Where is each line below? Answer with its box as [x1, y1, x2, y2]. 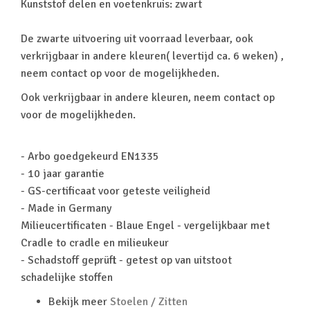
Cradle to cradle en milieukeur [21, 236, 169, 250]
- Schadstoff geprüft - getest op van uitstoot [21, 253, 232, 267]
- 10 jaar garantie [21, 167, 104, 181]
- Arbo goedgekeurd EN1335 [21, 149, 159, 163]
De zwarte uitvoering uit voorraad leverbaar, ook [21, 32, 253, 46]
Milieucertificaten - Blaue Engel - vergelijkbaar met [21, 219, 270, 232]
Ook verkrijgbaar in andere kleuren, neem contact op [21, 91, 275, 104]
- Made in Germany [21, 201, 111, 215]
